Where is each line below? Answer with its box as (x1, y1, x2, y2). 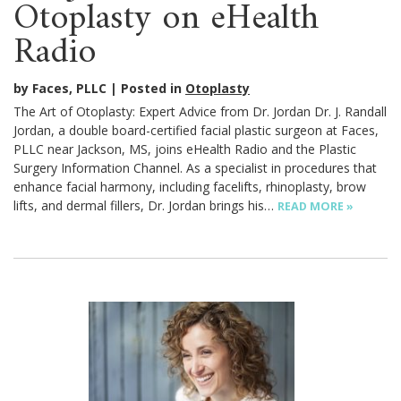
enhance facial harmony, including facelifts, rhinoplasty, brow (13, 178, 366, 196)
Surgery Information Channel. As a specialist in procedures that (13, 159, 377, 177)
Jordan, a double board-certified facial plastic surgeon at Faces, (13, 122, 379, 140)
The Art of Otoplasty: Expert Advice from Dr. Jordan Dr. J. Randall (13, 103, 387, 121)
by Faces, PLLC (13, 80, 107, 98)
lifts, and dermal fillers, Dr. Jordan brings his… (13, 197, 277, 215)
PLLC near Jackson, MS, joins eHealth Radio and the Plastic (13, 141, 356, 158)
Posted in (121, 80, 185, 98)
